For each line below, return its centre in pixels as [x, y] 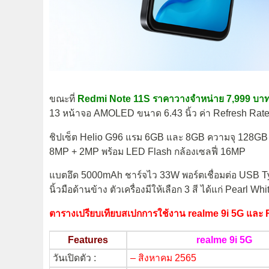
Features [88, 240]
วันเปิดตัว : [74, 258]
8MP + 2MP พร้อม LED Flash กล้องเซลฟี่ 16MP [147, 151]
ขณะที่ [63, 99]
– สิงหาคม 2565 [163, 258]
